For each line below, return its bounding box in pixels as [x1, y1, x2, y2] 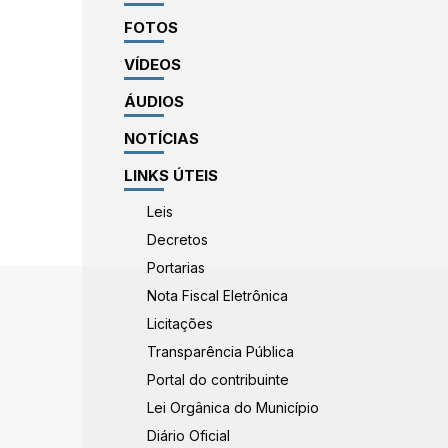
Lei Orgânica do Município [147, 399, 319, 416]
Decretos [147, 231, 208, 248]
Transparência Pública [147, 343, 294, 360]
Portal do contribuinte [147, 371, 289, 388]
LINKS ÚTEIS [123, 166, 218, 185]
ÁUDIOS [123, 92, 184, 111]
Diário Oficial [147, 427, 230, 444]
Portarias [147, 259, 205, 276]
